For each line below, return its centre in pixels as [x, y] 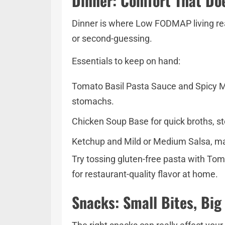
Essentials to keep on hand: [128, 61]
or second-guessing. [112, 38]
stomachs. [95, 101]
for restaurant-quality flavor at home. [145, 174]
